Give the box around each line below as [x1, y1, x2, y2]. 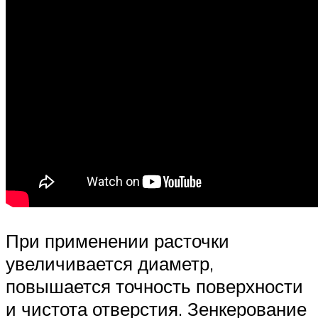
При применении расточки [6, 229, 229, 253]
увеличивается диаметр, [6, 252, 214, 275]
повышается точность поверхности [6, 275, 303, 298]
